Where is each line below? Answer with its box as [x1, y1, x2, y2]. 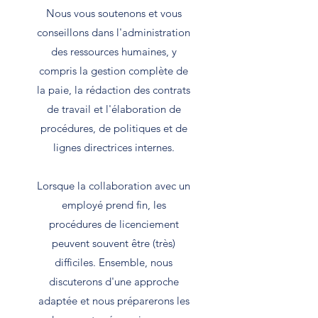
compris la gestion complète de [39, 64, 188, 78]
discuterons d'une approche [48, 275, 179, 289]
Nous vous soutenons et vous [45, 6, 182, 21]
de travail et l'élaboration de [46, 102, 181, 116]
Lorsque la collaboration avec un [37, 179, 190, 193]
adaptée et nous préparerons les [38, 294, 190, 308]
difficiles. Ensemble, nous [55, 256, 172, 270]
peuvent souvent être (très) [52, 236, 175, 251]
